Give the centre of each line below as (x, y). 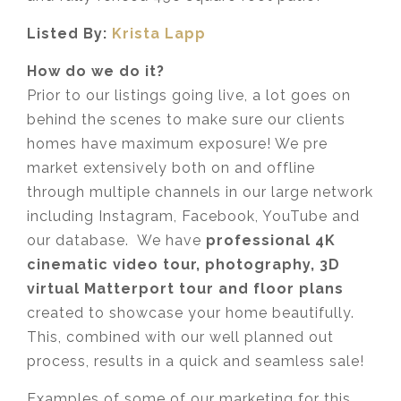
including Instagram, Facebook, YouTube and (193, 216)
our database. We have (116, 240)
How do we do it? (96, 71)
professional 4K (271, 240)
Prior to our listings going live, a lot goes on (189, 95)
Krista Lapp (159, 33)
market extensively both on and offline (171, 167)
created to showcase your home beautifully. (193, 312)
